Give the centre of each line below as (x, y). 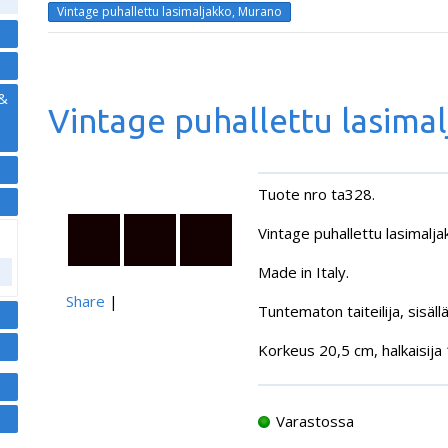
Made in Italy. (303, 271)
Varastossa (315, 421)
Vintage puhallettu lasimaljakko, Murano (169, 11)
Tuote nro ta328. (316, 193)
